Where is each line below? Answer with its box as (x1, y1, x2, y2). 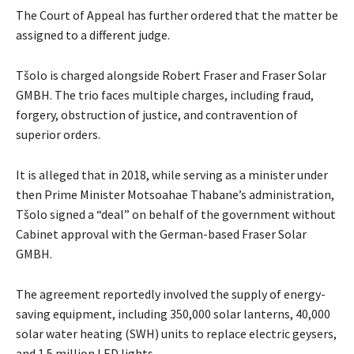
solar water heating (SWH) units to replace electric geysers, (16, 326, 337, 342)
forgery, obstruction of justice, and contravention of (16, 107, 298, 123)
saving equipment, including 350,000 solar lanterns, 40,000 (16, 306, 330, 322)
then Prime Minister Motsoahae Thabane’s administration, (16, 186, 334, 203)
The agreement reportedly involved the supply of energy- (16, 286, 326, 303)
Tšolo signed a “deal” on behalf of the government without (16, 206, 336, 223)
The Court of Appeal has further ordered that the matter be (16, 7, 338, 24)
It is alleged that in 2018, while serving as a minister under (16, 167, 328, 183)
